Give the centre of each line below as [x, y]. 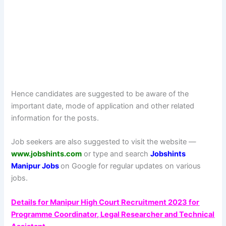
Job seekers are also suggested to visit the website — [104, 142]
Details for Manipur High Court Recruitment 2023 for [105, 202]
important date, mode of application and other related [103, 106]
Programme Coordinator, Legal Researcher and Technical [113, 214]
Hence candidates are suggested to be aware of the [100, 94]
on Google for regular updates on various [131, 166]
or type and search [116, 154]
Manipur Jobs [36, 166]
